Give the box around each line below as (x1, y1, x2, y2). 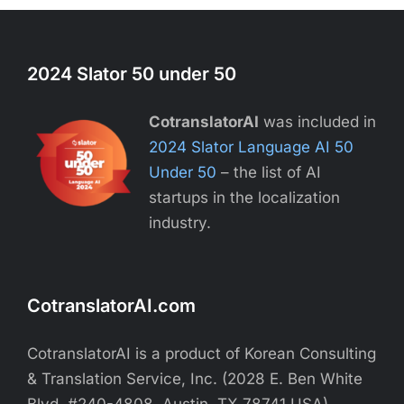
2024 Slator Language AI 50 (149, 138, 353, 157)
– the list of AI (216, 163, 321, 182)
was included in (259, 113, 376, 132)
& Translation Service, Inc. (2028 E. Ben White (27, 370, 363, 389)
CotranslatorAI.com (27, 295, 196, 317)
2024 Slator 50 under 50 (27, 63, 236, 86)
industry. (149, 214, 211, 233)
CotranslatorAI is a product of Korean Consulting (27, 344, 376, 363)
